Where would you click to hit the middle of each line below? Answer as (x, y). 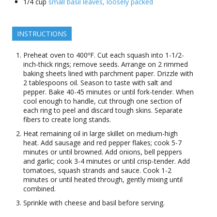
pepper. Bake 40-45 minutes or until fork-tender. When (108, 92)
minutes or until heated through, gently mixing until (103, 179)
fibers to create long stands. (67, 119)
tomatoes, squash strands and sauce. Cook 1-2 (97, 170)
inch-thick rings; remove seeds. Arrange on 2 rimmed (106, 64)
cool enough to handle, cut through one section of (102, 101)
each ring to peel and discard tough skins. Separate (103, 110)
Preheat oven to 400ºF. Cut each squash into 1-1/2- (104, 55)
